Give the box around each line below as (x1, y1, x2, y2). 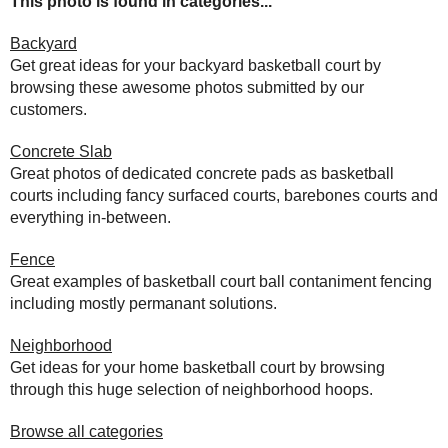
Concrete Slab (10, 142, 112, 160)
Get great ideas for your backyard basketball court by (10, 56, 381, 74)
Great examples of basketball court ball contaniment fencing (10, 272, 432, 290)
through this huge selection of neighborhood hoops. (10, 380, 373, 398)
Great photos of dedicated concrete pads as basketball (10, 164, 394, 182)
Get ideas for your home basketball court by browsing (10, 358, 385, 376)
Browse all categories (10, 422, 163, 440)
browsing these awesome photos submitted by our (10, 78, 364, 96)
